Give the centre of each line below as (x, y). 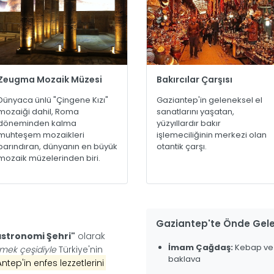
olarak (90, 236)
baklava (184, 259)
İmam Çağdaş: (201, 247)
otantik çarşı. (182, 146)
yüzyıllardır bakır (189, 123)
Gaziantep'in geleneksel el (209, 100)
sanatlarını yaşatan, (195, 111)
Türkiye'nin (80, 249)
